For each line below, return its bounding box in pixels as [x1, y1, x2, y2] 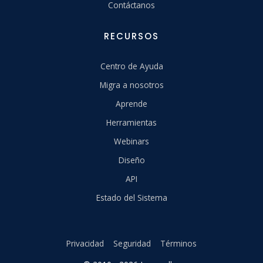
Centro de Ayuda [100, 60, 163, 72]
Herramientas [106, 117, 157, 129]
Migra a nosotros [99, 79, 164, 91]
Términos [160, 238, 197, 249]
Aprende [116, 98, 147, 110]
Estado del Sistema [96, 192, 167, 204]
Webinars [114, 136, 149, 147]
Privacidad [66, 238, 104, 249]
